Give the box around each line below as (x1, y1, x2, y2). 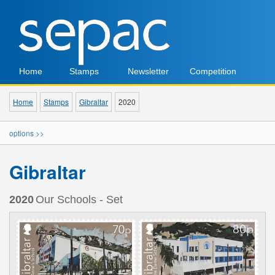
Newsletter (127, 66, 169, 76)
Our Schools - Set (36, 193, 123, 206)
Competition (189, 66, 236, 76)
